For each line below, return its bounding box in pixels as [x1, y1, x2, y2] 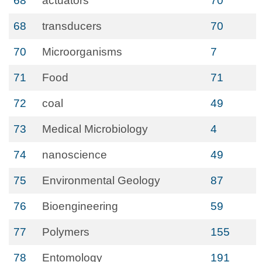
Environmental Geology [42, 174, 160, 187]
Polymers [42, 226, 89, 238]
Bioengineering [42, 200, 118, 212]
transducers [42, 20, 102, 32]
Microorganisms [42, 46, 122, 58]
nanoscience [42, 149, 107, 161]
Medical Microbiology [42, 123, 148, 135]
